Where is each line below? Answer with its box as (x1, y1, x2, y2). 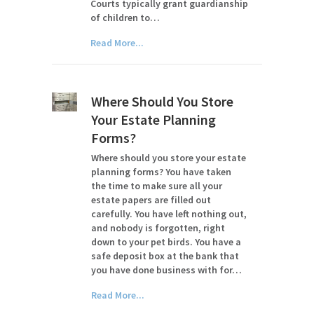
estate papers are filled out (91, 193, 212, 206)
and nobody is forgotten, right (91, 221, 226, 234)
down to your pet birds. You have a (91, 235, 242, 248)
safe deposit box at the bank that (91, 250, 240, 262)
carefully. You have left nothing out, (91, 207, 247, 220)
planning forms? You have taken (91, 165, 232, 178)
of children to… (90, 11, 160, 24)
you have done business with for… (91, 264, 243, 276)
